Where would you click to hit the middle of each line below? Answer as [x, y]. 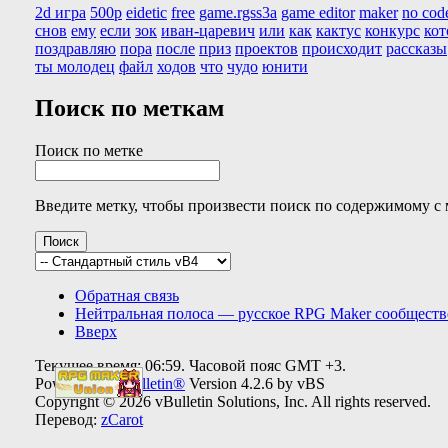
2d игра [60, 12]
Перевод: [68, 420]
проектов [266, 48]
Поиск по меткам [129, 108]
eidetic [146, 12]
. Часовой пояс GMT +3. [263, 366]
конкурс [392, 30]
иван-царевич [208, 30]
